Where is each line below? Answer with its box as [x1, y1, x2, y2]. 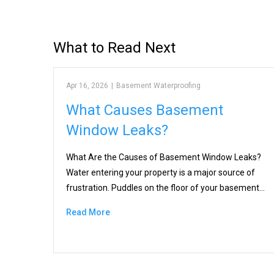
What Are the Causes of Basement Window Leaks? [66, 152, 261, 163]
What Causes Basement [66, 102, 223, 119]
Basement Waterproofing [116, 81, 201, 91]
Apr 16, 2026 [66, 81, 108, 91]
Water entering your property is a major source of [66, 168, 255, 178]
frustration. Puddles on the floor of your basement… [66, 183, 265, 193]
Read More [66, 207, 110, 218]
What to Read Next [53, 39, 176, 57]
